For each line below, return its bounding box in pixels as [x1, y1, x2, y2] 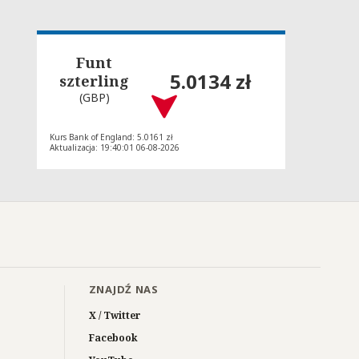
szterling [59, 71, 130, 91]
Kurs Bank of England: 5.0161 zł [50, 131, 173, 143]
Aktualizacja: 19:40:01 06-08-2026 [50, 141, 179, 153]
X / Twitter [88, 308, 141, 322]
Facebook [88, 330, 138, 345]
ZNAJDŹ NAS [88, 281, 159, 296]
